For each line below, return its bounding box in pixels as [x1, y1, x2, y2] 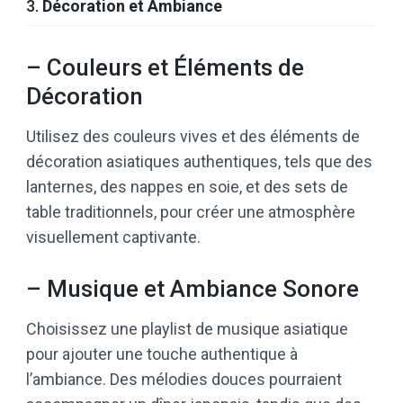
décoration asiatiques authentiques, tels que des [26, 151, 372, 171]
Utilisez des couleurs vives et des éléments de [26, 126, 360, 146]
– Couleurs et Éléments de [26, 53, 304, 81]
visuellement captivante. [26, 227, 201, 246]
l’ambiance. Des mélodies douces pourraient [26, 369, 342, 389]
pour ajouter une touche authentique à [26, 344, 298, 363]
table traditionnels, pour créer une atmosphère [26, 201, 355, 221]
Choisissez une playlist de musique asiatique [26, 318, 348, 338]
